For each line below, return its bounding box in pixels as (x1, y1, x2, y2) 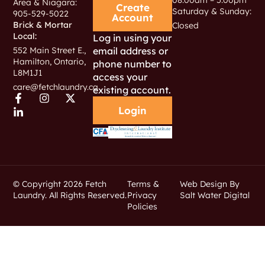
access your (92, 70, 147, 83)
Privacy (127, 190, 157, 201)
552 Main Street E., (13, 45, 86, 56)
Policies (127, 201, 158, 212)
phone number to (92, 57, 172, 70)
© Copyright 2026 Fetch (13, 179, 107, 190)
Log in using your (92, 31, 172, 44)
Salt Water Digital (180, 190, 250, 201)
